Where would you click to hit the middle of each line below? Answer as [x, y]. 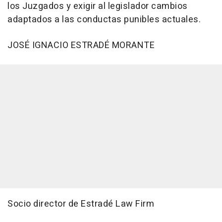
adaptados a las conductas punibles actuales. [104, 19]
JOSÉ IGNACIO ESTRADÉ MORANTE [81, 45]
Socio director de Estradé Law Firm [81, 204]
